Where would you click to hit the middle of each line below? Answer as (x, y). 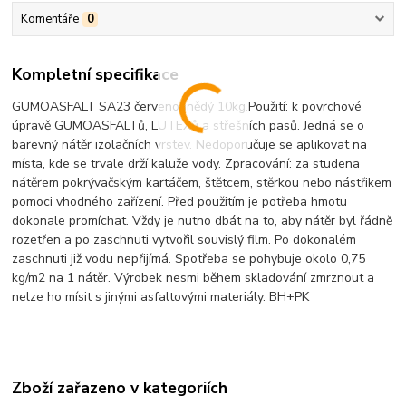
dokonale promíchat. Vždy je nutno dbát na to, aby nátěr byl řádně (203, 220)
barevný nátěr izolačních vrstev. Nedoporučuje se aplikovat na (190, 144)
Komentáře (49, 19)
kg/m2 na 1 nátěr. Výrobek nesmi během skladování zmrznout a (193, 277)
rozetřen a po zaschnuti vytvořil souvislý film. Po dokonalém (184, 239)
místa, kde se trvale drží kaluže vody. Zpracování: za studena (186, 163)
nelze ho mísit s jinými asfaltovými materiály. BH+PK (161, 296)
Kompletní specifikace (96, 74)
